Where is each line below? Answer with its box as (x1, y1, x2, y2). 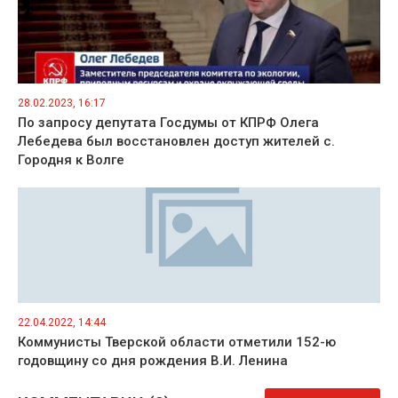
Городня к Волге (18, 151, 124, 168)
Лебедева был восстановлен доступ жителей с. (18, 132, 335, 149)
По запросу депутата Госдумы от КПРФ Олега (18, 114, 319, 131)
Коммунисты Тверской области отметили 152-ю (18, 333, 336, 350)
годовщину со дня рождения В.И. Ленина (18, 352, 288, 369)
